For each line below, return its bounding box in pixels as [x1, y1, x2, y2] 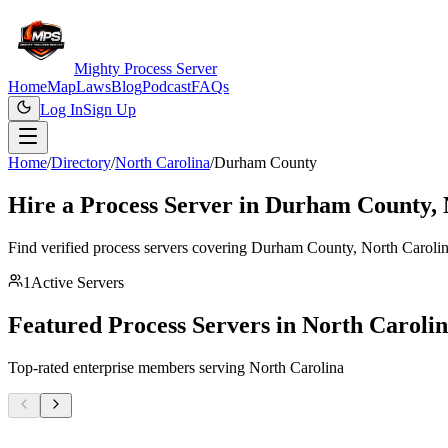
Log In [40, 101, 83, 118]
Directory [51, 154, 111, 171]
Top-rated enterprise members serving [8, 358, 249, 376]
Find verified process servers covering [8, 238, 251, 256]
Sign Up [83, 101, 136, 118]
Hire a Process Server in [8, 191, 265, 218]
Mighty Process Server [74, 60, 217, 77]
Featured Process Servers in [8, 311, 302, 338]
